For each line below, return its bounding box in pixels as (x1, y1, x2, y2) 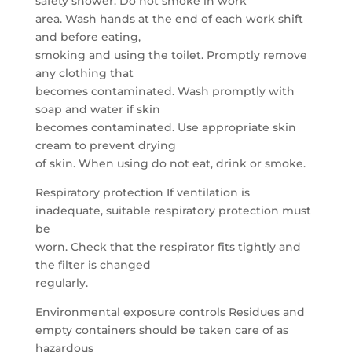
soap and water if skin (35, 102, 160, 116)
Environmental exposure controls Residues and (35, 305, 305, 319)
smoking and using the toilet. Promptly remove (35, 48, 307, 62)
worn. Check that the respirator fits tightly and (35, 240, 301, 254)
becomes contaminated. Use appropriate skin (35, 120, 296, 134)
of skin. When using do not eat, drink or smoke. (35, 156, 306, 170)
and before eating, (35, 30, 141, 44)
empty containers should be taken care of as (35, 323, 288, 337)
